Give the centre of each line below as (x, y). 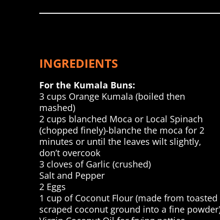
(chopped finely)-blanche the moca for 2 (122, 130)
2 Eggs (53, 187)
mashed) (57, 108)
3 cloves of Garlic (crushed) (95, 164)
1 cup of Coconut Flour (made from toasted (128, 198)
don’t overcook (70, 153)
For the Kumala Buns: (87, 85)
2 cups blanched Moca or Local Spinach (121, 119)
